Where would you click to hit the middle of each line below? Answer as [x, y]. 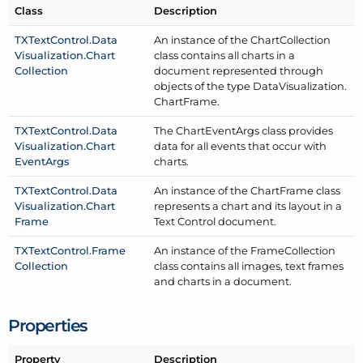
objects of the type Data [217, 86]
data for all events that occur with [241, 146]
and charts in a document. [223, 282]
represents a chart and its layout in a [248, 206]
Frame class [310, 191]
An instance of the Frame [220, 251]
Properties [48, 326]
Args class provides [285, 131]
